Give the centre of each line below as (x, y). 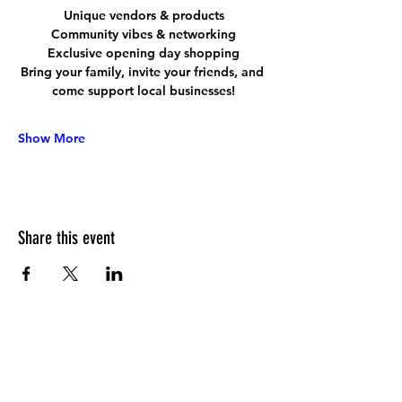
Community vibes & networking (144, 34)
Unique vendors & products (144, 15)
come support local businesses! (144, 91)
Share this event (66, 238)
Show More (52, 138)
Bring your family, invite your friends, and (144, 72)
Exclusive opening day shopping (144, 53)
